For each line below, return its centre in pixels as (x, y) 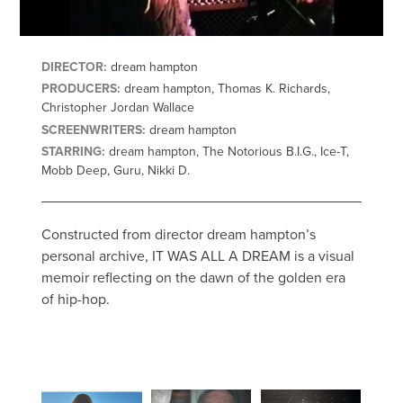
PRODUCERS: (81, 89)
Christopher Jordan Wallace (118, 108)
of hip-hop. (76, 300)
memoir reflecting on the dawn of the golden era (194, 278)
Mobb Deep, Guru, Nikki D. (116, 171)
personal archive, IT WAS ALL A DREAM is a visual (198, 257)
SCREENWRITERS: (94, 130)
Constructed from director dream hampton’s (179, 235)
